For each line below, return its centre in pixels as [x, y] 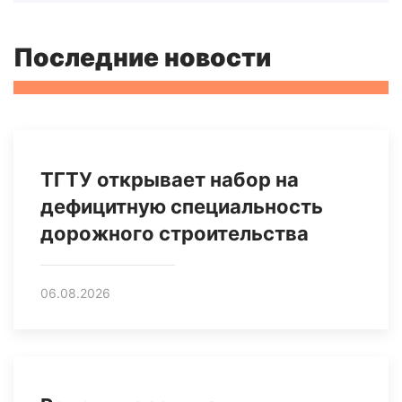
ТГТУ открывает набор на [170, 180]
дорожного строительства [175, 234]
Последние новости [142, 58]
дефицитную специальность [182, 207]
